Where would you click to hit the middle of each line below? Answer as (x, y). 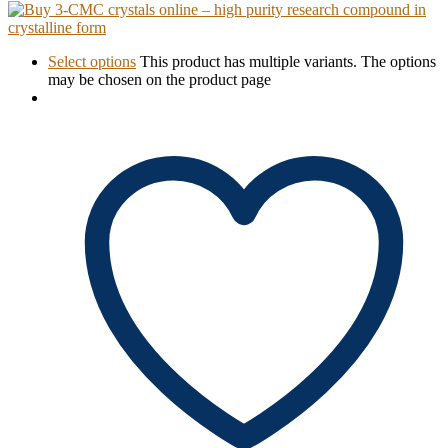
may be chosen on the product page (159, 80)
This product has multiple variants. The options (288, 62)
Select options (92, 62)
